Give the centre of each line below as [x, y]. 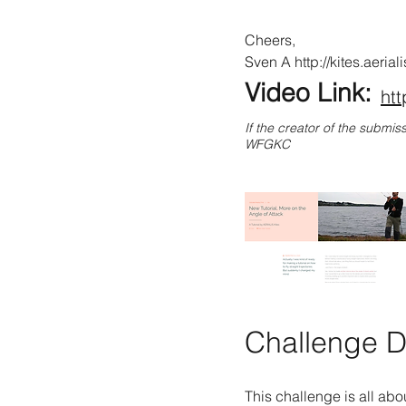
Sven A [270, 62]
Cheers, [270, 40]
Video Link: [312, 92]
